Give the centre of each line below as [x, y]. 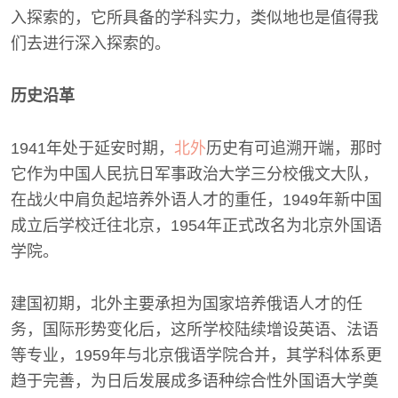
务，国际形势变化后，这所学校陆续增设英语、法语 [195, 330]
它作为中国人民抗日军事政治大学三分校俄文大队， [195, 174]
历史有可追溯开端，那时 [294, 148]
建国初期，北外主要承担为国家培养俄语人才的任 [187, 304]
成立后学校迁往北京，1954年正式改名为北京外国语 [196, 226]
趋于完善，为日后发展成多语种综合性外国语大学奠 [195, 381]
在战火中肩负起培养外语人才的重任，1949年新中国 [196, 200]
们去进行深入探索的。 [91, 44]
